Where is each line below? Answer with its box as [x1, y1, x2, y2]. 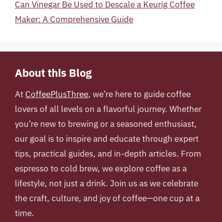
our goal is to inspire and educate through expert [15, 133, 199, 144]
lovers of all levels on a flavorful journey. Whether [15, 103, 202, 114]
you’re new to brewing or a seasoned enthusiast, [15, 118, 197, 129]
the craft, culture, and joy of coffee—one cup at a [15, 192, 200, 204]
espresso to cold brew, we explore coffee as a [15, 163, 187, 174]
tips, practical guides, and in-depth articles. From [15, 148, 201, 159]
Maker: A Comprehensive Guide [15, 13, 133, 25]
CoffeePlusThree [25, 88, 88, 100]
